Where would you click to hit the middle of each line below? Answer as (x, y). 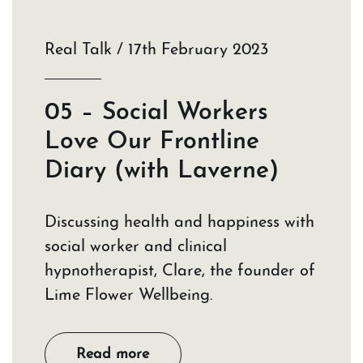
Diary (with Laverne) (162, 172)
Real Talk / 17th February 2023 (156, 51)
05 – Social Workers (156, 113)
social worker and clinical (136, 248)
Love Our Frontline (152, 143)
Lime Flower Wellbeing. (128, 296)
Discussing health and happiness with (179, 223)
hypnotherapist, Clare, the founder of (180, 272)
